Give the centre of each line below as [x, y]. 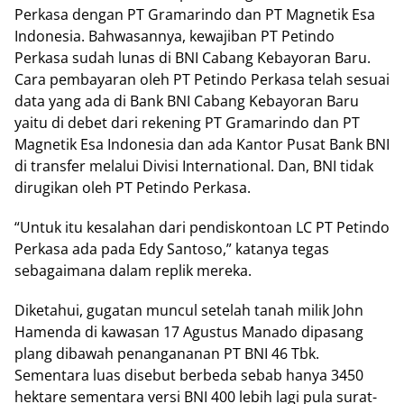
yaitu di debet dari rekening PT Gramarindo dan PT [187, 123]
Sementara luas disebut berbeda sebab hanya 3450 [189, 375]
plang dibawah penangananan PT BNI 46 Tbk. [167, 353]
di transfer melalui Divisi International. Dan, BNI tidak [194, 166]
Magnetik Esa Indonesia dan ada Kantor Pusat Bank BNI [202, 144]
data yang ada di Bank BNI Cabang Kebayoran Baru [187, 101]
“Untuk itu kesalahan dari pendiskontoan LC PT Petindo [202, 227]
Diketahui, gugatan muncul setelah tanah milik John [189, 310]
